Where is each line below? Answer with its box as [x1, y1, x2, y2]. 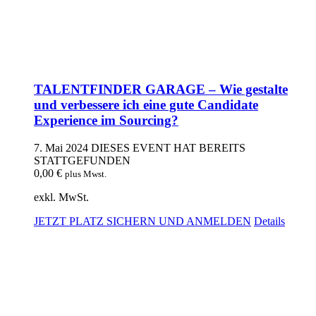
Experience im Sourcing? [34, 113, 178, 128]
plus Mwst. [65, 168, 107, 179]
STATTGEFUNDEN [34, 154, 130, 166]
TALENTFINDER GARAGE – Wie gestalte [34, 82, 288, 97]
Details [254, 214, 285, 227]
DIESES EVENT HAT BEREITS [91, 141, 245, 154]
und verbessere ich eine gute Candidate [34, 97, 258, 113]
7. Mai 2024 [34, 141, 88, 154]
